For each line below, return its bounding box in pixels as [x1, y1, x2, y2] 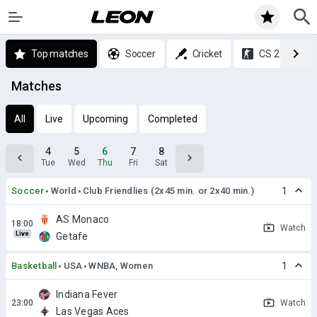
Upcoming [83, 113, 128, 125]
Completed [148, 113, 197, 125]
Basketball [11, 260, 57, 271]
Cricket [192, 48, 223, 59]
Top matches [31, 48, 88, 59]
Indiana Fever [56, 289, 118, 300]
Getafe [56, 231, 88, 242]
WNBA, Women [88, 260, 153, 271]
